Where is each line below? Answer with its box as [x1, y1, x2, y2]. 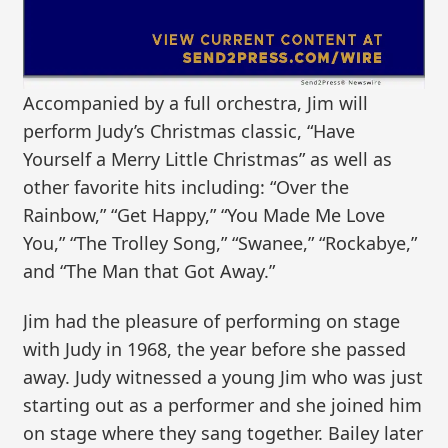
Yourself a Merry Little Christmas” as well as [23, 147, 393, 172]
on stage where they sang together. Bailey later [23, 420, 424, 445]
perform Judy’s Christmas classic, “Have [23, 119, 356, 144]
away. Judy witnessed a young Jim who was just [23, 364, 424, 389]
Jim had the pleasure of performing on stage [23, 308, 401, 333]
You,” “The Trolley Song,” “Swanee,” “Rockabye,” [23, 231, 418, 256]
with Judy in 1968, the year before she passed [23, 336, 407, 361]
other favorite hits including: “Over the [23, 175, 350, 200]
